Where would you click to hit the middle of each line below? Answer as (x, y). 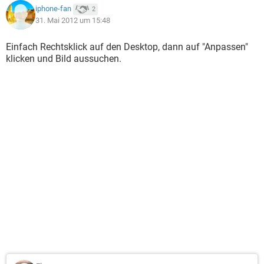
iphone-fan (53, 9)
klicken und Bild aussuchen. (64, 59)
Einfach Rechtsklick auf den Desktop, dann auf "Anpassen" (127, 47)
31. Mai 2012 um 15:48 (73, 20)
